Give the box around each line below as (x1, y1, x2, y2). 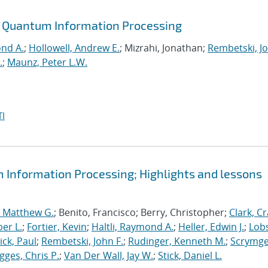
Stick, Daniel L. (158, 249, 222, 262)
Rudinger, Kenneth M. (128, 234, 226, 248)
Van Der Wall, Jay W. (64, 249, 153, 262)
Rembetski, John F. (41, 234, 123, 248)
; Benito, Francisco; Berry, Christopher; (54, 206, 229, 219)
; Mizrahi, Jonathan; (120, 41, 208, 54)
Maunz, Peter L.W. (7, 56, 87, 69)
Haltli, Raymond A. (92, 220, 173, 233)
